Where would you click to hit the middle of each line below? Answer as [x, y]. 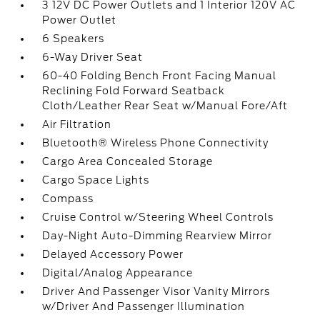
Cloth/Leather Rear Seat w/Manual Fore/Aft [165, 106]
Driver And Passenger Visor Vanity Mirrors [156, 291]
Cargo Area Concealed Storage [128, 161]
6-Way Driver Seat [93, 57]
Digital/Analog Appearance [118, 273]
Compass [68, 199]
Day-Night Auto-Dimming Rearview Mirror [157, 236]
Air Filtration [77, 124]
